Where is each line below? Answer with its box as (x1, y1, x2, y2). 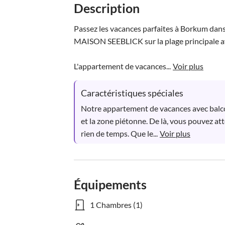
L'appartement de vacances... (74, 61, 171, 71)
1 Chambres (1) (90, 200, 143, 209)
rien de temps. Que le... (81, 129, 158, 138)
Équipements (74, 177, 147, 192)
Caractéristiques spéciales (81, 87, 183, 98)
